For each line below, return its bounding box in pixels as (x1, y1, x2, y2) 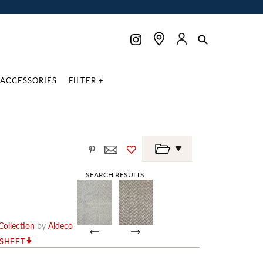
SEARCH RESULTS (85, 169, 144, 180)
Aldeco (48, 220, 73, 231)
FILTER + (69, 75, 104, 86)
